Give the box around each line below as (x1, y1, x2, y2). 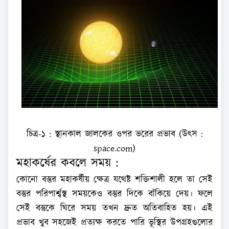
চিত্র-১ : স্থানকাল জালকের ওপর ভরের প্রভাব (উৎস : (26, 127, 203, 141)
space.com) (94, 142, 135, 155)
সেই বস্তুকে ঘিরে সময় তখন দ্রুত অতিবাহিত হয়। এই (16, 201, 213, 215)
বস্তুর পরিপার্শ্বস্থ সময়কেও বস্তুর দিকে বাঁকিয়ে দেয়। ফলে (16, 187, 213, 201)
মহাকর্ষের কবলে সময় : (16, 154, 119, 172)
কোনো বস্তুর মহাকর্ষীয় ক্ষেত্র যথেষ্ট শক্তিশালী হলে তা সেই (16, 173, 213, 187)
